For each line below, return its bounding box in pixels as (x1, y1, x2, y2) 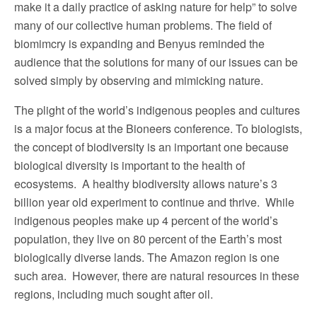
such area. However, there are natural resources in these (14, 267, 299, 284)
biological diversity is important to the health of (14, 156, 245, 173)
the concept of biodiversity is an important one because (14, 138, 289, 155)
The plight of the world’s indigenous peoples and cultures (14, 101, 300, 118)
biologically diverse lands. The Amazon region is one (14, 248, 279, 265)
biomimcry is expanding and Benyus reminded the (14, 35, 265, 52)
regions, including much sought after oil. (14, 285, 213, 302)
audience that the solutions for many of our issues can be (14, 53, 298, 70)
